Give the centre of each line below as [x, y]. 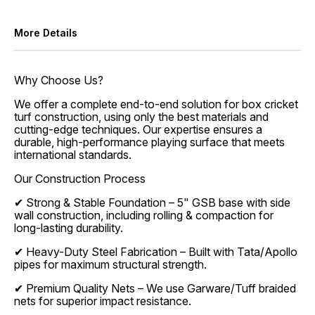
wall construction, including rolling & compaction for [144, 215]
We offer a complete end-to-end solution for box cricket [156, 104]
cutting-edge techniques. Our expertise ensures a [138, 129]
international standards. [73, 155]
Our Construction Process [80, 179]
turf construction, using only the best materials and [141, 117]
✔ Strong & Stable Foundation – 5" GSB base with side [152, 202]
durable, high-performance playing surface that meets [149, 142]
